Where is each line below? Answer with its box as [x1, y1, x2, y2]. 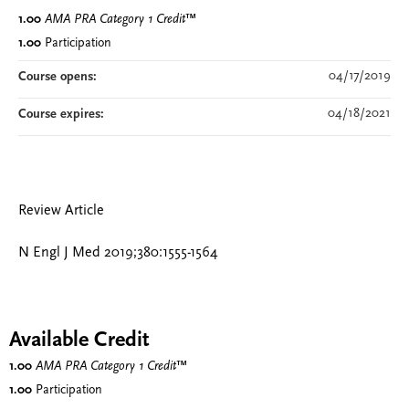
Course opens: [18, 70, 100, 84]
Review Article [18, 204, 104, 218]
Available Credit [9, 330, 149, 352]
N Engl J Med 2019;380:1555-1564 [18, 246, 217, 261]
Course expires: [18, 108, 108, 121]
